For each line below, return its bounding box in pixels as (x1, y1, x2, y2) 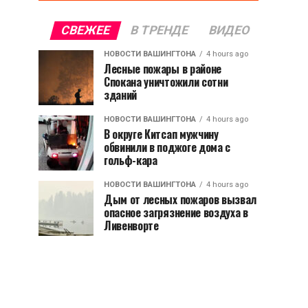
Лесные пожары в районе (104, 60, 221, 77)
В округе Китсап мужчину (104, 125, 219, 142)
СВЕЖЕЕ (59, 23, 112, 37)
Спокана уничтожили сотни (104, 73, 228, 90)
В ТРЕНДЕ (129, 23, 190, 37)
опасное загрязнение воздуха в (104, 203, 248, 221)
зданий (104, 86, 137, 103)
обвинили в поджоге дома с (104, 138, 230, 155)
